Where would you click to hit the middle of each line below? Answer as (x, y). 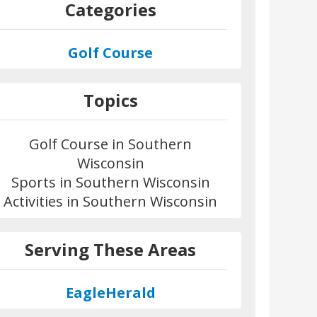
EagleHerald (110, 292)
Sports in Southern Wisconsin (110, 182)
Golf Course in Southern (111, 144)
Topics (110, 100)
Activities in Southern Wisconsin (111, 201)
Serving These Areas (111, 249)
